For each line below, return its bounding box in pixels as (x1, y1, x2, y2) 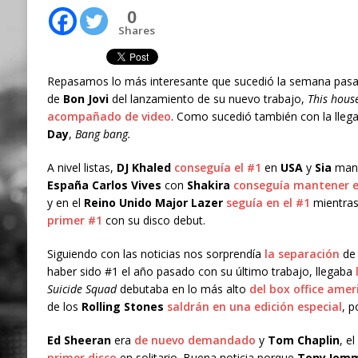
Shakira (183, 177, 230, 193)
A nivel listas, (46, 159, 117, 175)
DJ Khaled (116, 159, 171, 175)
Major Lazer (154, 194, 223, 210)
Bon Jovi (62, 90, 109, 106)
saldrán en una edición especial (166, 298, 342, 314)
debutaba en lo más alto (116, 280, 249, 296)
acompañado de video (46, 108, 171, 124)
